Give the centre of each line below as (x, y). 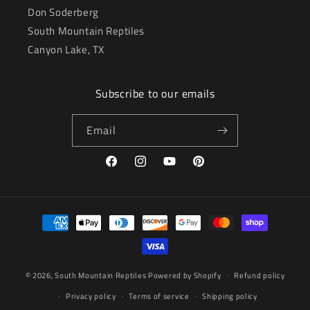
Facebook (125, 169)
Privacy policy (91, 296)
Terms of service (159, 296)
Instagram (156, 169)
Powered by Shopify (185, 275)
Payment (45, 216)
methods (45, 235)
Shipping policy (230, 296)
